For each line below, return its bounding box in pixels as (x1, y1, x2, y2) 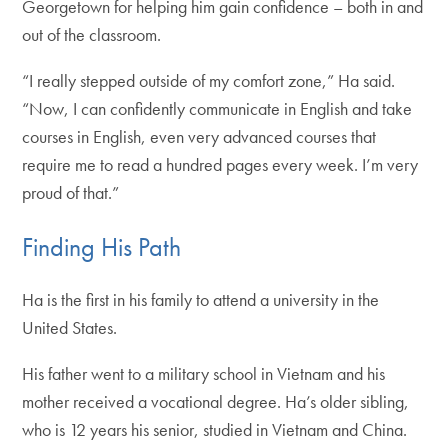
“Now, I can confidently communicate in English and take (22, 97, 413, 120)
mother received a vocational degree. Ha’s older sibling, (22, 390, 410, 414)
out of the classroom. (22, 23, 166, 46)
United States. (22, 316, 118, 340)
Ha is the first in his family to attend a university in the (22, 288, 380, 312)
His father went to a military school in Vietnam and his (22, 362, 386, 386)
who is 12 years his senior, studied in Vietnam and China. (22, 418, 412, 442)
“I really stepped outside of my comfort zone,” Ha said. (22, 69, 396, 92)
